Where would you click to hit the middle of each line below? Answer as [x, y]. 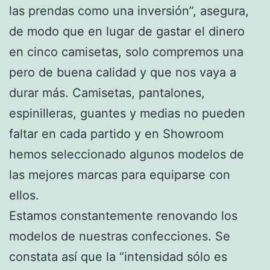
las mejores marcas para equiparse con [120, 174]
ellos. [24, 195]
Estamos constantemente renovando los [123, 215]
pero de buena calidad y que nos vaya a [123, 72]
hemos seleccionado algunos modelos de [127, 154]
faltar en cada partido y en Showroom [116, 133]
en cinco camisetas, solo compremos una [126, 52]
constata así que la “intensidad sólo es [118, 256]
